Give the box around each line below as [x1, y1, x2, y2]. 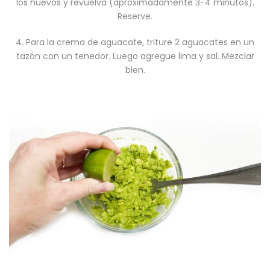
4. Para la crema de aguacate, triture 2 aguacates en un [16, 36, 254, 48]
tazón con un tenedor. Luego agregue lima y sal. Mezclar [16, 49, 254, 62]
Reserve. [118, 10, 152, 22]
